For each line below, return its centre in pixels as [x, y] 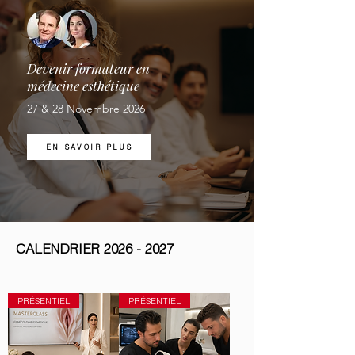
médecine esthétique [83, 86]
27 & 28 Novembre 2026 [86, 109]
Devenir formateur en [88, 69]
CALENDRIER [60, 249]
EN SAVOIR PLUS [89, 147]
